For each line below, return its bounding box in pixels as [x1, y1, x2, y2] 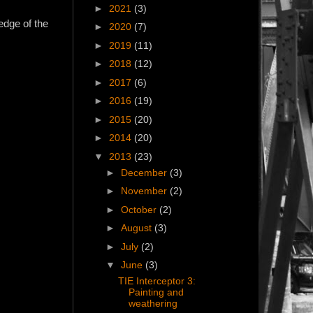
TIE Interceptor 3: [117, 275, 196, 287]
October [120, 203, 159, 215]
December [120, 166, 170, 178]
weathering [128, 298, 177, 310]
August [120, 222, 154, 234]
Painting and [128, 286, 184, 298]
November [120, 185, 170, 197]
